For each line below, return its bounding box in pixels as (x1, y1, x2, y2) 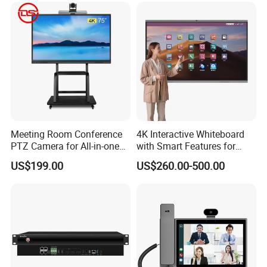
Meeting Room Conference (11, 127, 123, 141)
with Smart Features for (136, 139, 235, 153)
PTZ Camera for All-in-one (11, 139, 120, 153)
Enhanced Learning (136, 151, 218, 164)
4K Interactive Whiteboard (136, 127, 244, 141)
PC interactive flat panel (11, 151, 111, 164)
